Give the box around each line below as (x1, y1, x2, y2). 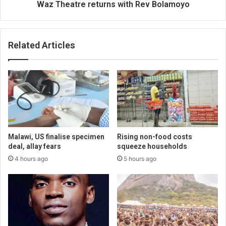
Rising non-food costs (117, 132, 192, 141)
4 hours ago (15, 154, 48, 162)
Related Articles (8, 40, 75, 50)
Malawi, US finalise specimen (8, 132, 104, 141)
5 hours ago (124, 154, 156, 162)
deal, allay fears (8, 142, 61, 150)
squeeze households (117, 142, 187, 150)
